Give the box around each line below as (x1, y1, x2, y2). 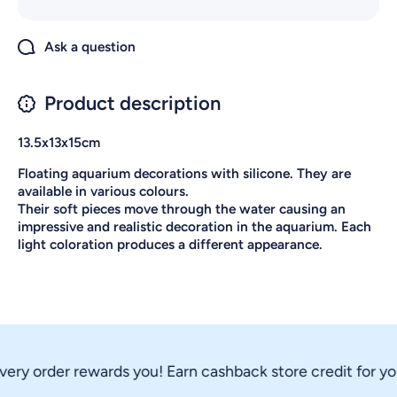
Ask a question (44, 37, 136, 55)
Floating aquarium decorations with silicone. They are (18, 164, 351, 182)
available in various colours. (18, 182, 189, 199)
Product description (44, 90, 221, 115)
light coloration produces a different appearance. (18, 235, 323, 253)
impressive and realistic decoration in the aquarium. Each (18, 217, 371, 235)
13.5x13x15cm (18, 133, 100, 151)
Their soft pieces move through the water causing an (18, 199, 346, 217)
